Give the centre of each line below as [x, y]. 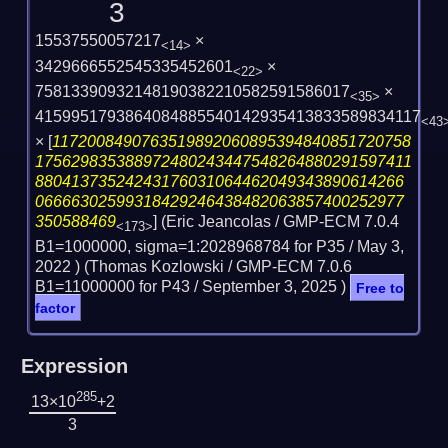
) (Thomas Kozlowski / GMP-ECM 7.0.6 [214, 267]
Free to [380, 287]
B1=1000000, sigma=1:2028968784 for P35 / [196, 247]
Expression [74, 366]
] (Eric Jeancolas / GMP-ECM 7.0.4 [276, 222]
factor [55, 307]
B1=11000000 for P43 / [119, 287]
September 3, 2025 [270, 287]
